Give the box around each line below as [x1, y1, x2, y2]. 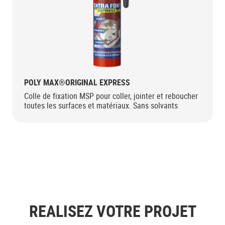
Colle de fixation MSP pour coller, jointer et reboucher [24, 90, 198, 102]
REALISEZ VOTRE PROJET [29, 200, 196, 222]
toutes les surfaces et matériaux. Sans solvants [24, 100, 178, 111]
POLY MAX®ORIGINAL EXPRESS [24, 77, 130, 88]
